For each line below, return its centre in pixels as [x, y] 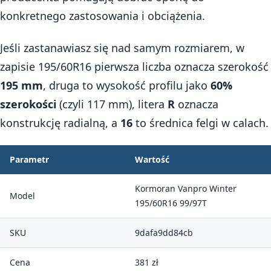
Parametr [29, 160]
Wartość [152, 160]
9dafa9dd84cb [164, 233]
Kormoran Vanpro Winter [186, 189]
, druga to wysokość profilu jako [127, 86]
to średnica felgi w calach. [201, 123]
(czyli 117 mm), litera [112, 104]
